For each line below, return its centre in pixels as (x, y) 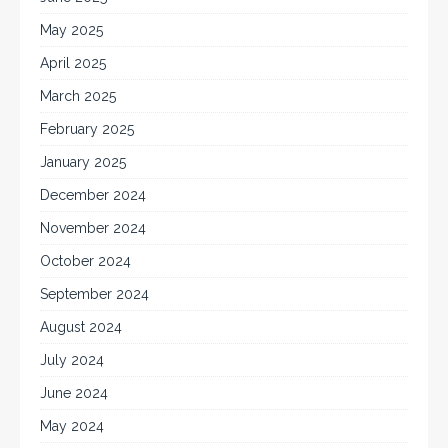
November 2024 (93, 227)
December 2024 (93, 194)
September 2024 (94, 293)
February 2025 (87, 128)
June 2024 (74, 392)
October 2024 (85, 260)
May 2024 (72, 425)
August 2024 (81, 326)
